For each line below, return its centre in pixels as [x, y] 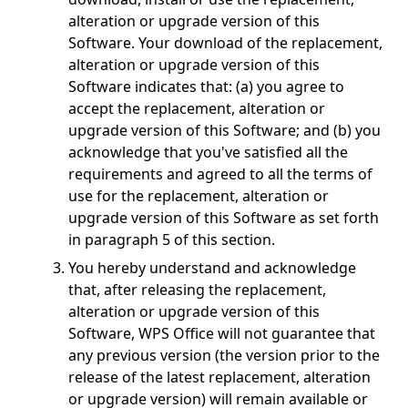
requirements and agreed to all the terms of [220, 174]
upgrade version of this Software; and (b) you [224, 130]
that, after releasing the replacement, [197, 290]
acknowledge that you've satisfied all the [208, 152]
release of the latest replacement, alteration [219, 377]
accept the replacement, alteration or [197, 108]
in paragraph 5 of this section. [172, 240]
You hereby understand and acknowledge [212, 268]
